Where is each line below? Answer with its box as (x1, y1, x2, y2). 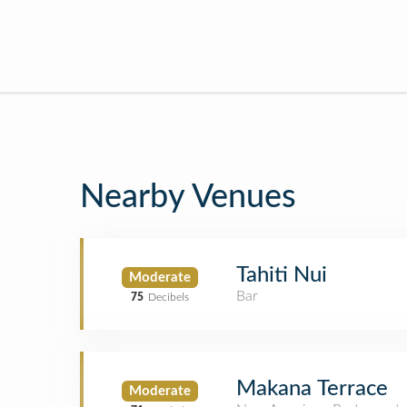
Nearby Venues (80, 181, 296, 213)
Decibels (148, 291, 189, 303)
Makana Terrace (236, 378, 388, 400)
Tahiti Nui (236, 264, 327, 286)
